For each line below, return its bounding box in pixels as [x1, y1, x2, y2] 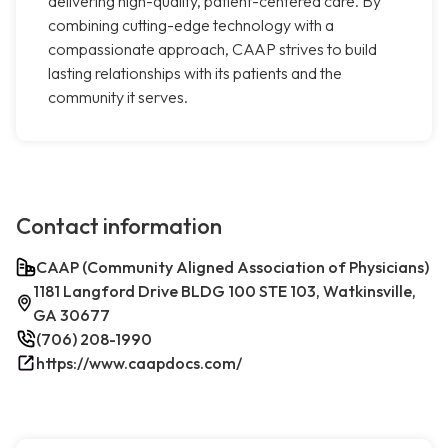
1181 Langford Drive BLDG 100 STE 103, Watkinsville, [33, 281, 417, 302]
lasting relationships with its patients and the [48, 63, 342, 84]
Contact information [16, 212, 222, 241]
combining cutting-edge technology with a [48, 15, 334, 36]
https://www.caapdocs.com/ [36, 353, 242, 374]
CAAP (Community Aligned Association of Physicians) [36, 257, 429, 278]
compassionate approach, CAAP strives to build [48, 39, 377, 60]
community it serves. [48, 87, 188, 108]
